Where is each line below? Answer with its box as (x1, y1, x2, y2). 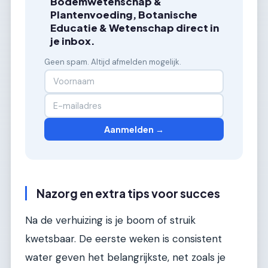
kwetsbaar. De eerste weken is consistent (25, 232, 222, 245)
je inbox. (50, 35, 96, 48)
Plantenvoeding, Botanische (50, 8, 198, 22)
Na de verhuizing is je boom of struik (25, 214, 196, 227)
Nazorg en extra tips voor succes (36, 186, 220, 201)
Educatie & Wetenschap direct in (50, 22, 220, 35)
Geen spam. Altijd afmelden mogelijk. (44, 57, 181, 68)
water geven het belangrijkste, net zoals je (25, 251, 226, 264)
